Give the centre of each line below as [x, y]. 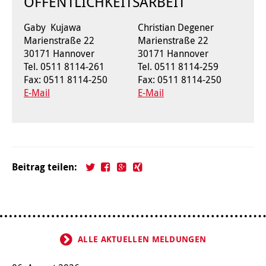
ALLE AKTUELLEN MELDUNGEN [142, 240]
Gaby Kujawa [53, 28]
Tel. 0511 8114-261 [64, 67]
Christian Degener [176, 28]
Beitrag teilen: [45, 167]
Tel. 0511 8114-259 [178, 67]
